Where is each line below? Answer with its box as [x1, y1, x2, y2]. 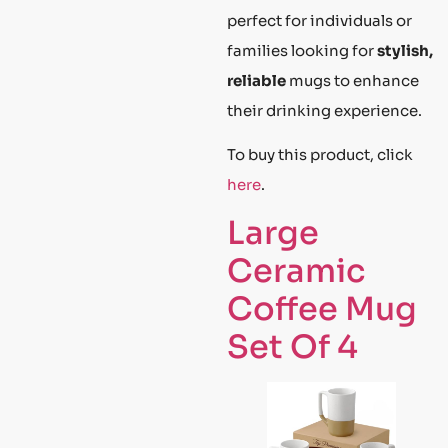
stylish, [377, 40, 433, 60]
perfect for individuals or [227, 10, 412, 30]
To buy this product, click [227, 144, 413, 164]
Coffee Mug [227, 289, 417, 330]
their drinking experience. [227, 100, 422, 120]
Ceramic [227, 251, 365, 292]
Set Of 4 [227, 327, 358, 368]
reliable [227, 70, 286, 90]
